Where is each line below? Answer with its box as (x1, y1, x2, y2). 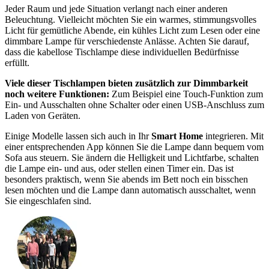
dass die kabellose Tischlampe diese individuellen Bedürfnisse (5, 46, 239, 57)
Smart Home (151, 130, 203, 141)
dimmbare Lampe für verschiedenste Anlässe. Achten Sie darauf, (5, 35, 249, 46)
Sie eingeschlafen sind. (5, 195, 91, 206)
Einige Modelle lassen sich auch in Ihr (5, 130, 151, 141)
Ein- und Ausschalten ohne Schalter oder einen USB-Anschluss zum (5, 99, 264, 110)
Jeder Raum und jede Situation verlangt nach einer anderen (5, 3, 228, 14)
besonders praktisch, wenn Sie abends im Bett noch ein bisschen (5, 174, 248, 184)
